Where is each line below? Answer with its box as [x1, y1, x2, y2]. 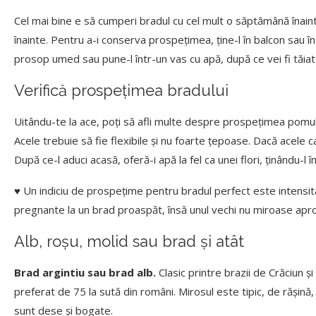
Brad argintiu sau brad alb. [14, 265, 156, 280]
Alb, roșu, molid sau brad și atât [14, 232, 244, 251]
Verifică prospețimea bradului [14, 81, 229, 100]
